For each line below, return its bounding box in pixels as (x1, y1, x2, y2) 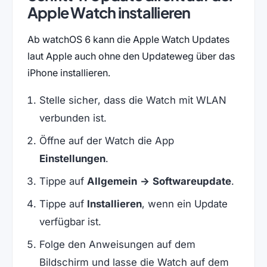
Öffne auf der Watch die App (39, 134, 174, 147)
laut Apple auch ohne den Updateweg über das (27, 50, 235, 63)
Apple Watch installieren (27, 3, 191, 23)
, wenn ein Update (141, 197, 228, 210)
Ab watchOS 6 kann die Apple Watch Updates (27, 33, 229, 46)
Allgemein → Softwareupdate (86, 175, 231, 187)
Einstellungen (39, 152, 105, 164)
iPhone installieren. (27, 67, 110, 79)
